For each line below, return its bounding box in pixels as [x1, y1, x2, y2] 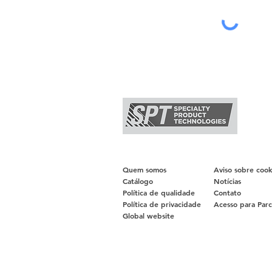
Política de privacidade [123, 199, 201, 209]
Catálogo [123, 176, 153, 186]
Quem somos [123, 165, 166, 174]
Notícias [214, 176, 241, 186]
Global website [123, 211, 174, 220]
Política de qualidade [123, 188, 195, 197]
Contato [214, 188, 241, 197]
